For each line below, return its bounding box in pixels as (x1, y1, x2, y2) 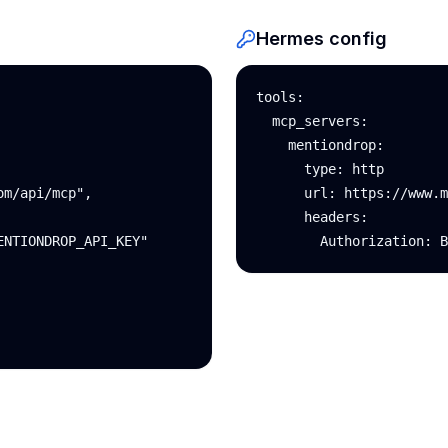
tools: (256, 89, 304, 105)
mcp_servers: (256, 113, 368, 129)
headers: (256, 209, 368, 225)
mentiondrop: (256, 137, 384, 153)
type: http (256, 161, 384, 177)
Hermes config (256, 28, 387, 49)
